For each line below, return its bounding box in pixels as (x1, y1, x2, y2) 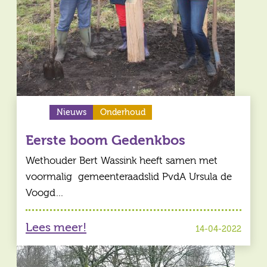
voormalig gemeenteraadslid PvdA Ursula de (26, 171, 232, 183)
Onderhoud (100, 108, 145, 117)
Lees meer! (26, 220, 86, 234)
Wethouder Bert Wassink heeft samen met (26, 155, 218, 167)
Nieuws (56, 108, 86, 117)
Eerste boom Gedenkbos (26, 132, 185, 148)
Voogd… (26, 187, 64, 199)
